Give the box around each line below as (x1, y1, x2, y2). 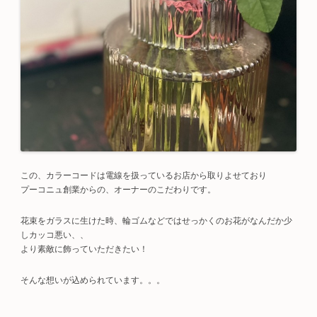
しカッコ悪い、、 (21, 229, 88, 241)
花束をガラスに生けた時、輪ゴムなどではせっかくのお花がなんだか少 (21, 214, 292, 227)
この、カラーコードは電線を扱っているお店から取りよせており (21, 169, 267, 182)
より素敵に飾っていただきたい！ (21, 243, 148, 255)
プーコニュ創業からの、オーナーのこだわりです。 (21, 183, 216, 196)
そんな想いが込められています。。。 (21, 274, 165, 287)
